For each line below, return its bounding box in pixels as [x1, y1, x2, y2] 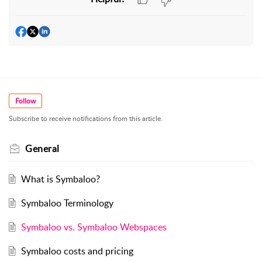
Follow [15, 95, 36, 106]
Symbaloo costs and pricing [20, 244, 133, 257]
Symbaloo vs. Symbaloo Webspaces [20, 220, 167, 233]
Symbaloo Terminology [20, 196, 113, 209]
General [25, 142, 60, 155]
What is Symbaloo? [20, 173, 100, 185]
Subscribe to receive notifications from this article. [9, 113, 163, 123]
